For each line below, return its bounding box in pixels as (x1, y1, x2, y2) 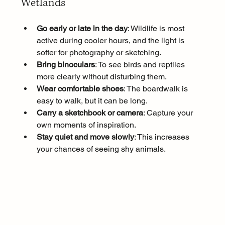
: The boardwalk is (123, 84, 190, 94)
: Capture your (143, 108, 195, 118)
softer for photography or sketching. (36, 48, 161, 58)
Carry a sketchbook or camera (36, 108, 143, 118)
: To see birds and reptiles (94, 60, 187, 70)
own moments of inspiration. (36, 120, 136, 130)
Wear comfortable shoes (36, 84, 124, 94)
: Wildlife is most (127, 24, 186, 34)
